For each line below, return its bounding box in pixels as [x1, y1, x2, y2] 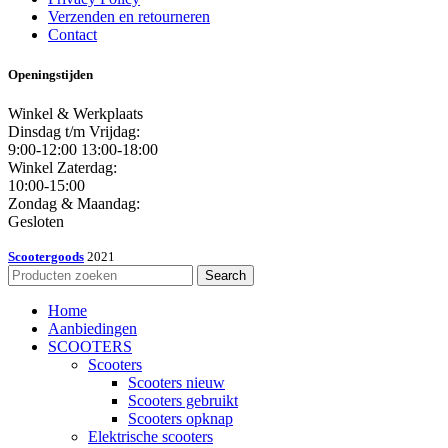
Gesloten [8, 212, 64, 230]
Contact [48, 26, 97, 44]
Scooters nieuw [128, 373, 225, 391]
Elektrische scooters [88, 427, 213, 445]
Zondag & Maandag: [8, 194, 140, 212]
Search [205, 267, 246, 283]
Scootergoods [8, 248, 84, 264]
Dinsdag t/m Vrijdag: [8, 122, 140, 140]
